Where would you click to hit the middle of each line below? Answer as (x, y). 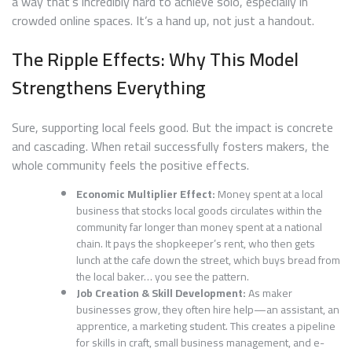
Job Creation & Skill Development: (161, 293)
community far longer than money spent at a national (199, 227)
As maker (269, 293)
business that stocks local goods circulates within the (199, 211)
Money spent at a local (269, 194)
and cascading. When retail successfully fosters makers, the (170, 147)
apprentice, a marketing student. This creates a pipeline (206, 326)
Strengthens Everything (109, 88)
